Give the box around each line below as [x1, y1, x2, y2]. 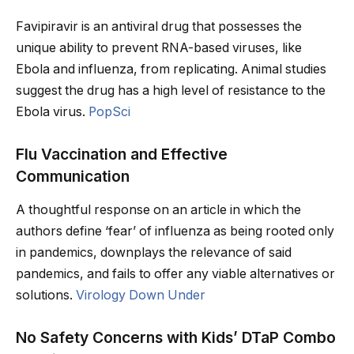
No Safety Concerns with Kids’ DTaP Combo [16, 327, 336, 347]
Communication [16, 167, 130, 186]
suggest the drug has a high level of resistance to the [16, 83, 326, 99]
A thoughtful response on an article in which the [16, 201, 301, 217]
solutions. [16, 287, 76, 303]
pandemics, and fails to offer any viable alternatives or [16, 265, 335, 281]
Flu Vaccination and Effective [16, 145, 228, 164]
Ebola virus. [16, 104, 88, 120]
